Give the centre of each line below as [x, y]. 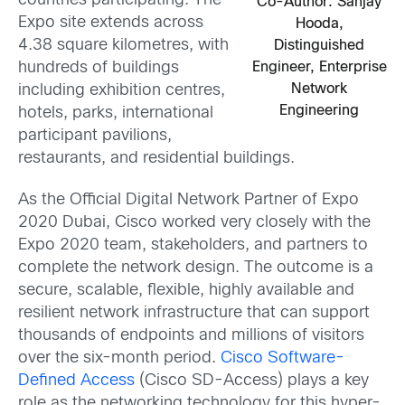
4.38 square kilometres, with [123, 46]
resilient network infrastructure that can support [194, 313]
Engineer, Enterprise [319, 67]
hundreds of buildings [99, 69]
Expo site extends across [111, 24]
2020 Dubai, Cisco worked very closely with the [194, 222]
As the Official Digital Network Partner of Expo [188, 200]
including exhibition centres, [122, 91]
